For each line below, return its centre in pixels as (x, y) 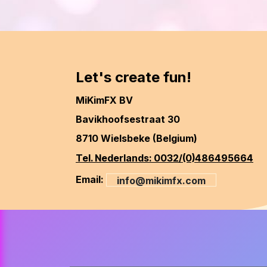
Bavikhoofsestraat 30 (128, 119)
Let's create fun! (133, 77)
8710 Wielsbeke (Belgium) (136, 139)
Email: (91, 180)
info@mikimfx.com (161, 181)
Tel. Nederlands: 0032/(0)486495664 (164, 158)
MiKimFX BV (104, 100)
